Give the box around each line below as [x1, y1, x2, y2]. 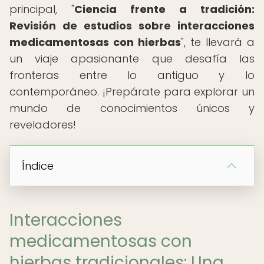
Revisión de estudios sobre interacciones [9, 18, 255, 33]
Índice [22, 159, 54, 173]
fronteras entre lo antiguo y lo [9, 68, 255, 82]
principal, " [9, 2, 74, 16]
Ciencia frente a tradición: [74, 2, 255, 16]
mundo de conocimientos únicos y [9, 101, 255, 115]
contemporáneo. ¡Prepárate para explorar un [9, 84, 255, 99]
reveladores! [9, 117, 76, 132]
